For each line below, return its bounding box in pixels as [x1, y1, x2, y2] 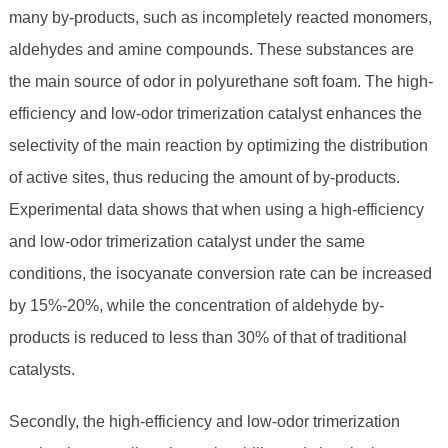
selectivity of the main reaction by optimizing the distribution [8, 137, 428, 155]
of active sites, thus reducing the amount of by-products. [8, 169, 400, 187]
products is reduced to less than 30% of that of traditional [8, 329, 407, 347]
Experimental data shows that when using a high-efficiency [8, 201, 424, 219]
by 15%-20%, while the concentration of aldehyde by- [8, 297, 384, 315]
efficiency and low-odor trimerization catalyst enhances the [8, 105, 422, 123]
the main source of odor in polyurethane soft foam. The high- [8, 73, 433, 91]
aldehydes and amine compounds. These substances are [8, 41, 414, 59]
